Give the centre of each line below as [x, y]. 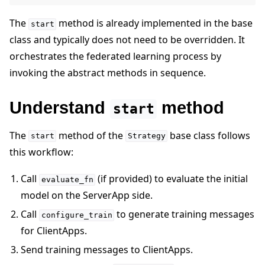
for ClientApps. [54, 231]
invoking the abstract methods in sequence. [108, 73]
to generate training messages [185, 214]
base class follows [209, 135]
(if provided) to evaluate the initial [172, 179]
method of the [91, 135]
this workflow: [41, 152]
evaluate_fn [67, 180]
